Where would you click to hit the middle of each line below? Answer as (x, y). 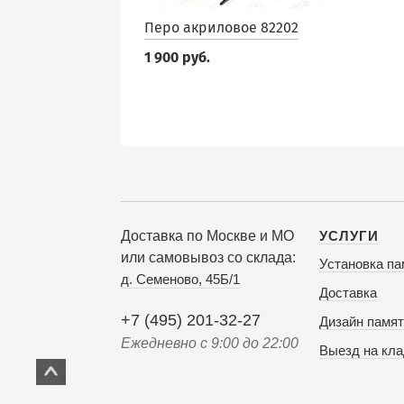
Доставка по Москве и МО (207, 236)
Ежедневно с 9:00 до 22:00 (210, 343)
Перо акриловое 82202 (221, 28)
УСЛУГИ (349, 236)
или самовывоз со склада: (208, 257)
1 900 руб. (177, 57)
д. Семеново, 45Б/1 (180, 279)
